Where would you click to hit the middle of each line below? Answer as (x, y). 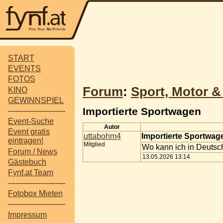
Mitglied (94, 144)
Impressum (27, 215)
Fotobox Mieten (35, 194)
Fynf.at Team (31, 172)
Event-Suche (31, 121)
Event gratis (29, 132)
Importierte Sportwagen (142, 111)
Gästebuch (27, 162)
